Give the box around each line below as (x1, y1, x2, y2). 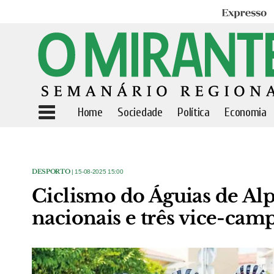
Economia (224, 105, 267, 119)
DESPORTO (32, 168, 70, 176)
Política (177, 105, 210, 119)
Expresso (221, 8, 256, 20)
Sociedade (117, 105, 163, 119)
